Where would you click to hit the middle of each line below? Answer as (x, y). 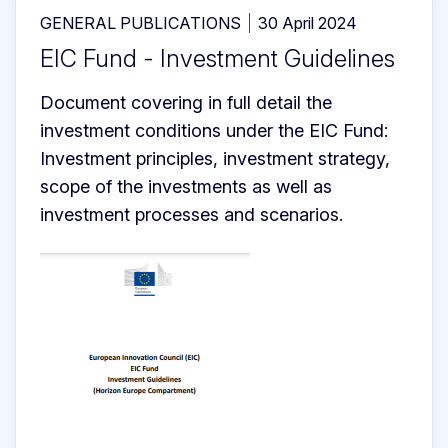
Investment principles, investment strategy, (215, 158)
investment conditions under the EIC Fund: (214, 130)
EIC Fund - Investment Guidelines (217, 58)
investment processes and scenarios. (191, 214)
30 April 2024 (307, 22)
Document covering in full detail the (186, 102)
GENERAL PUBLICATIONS (140, 22)
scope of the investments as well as (186, 186)
